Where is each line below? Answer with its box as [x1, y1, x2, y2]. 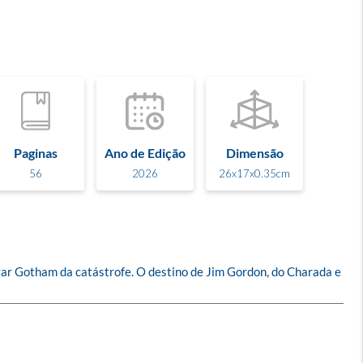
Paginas [14, 144, 58, 160]
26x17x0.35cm [219, 166, 290, 180]
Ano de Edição [105, 144, 186, 160]
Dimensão [225, 144, 284, 160]
